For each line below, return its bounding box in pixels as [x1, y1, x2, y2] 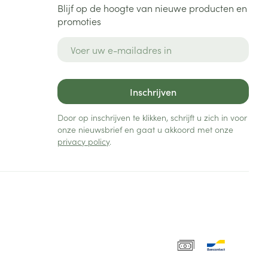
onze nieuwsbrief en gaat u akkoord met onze [57, 123, 233, 135]
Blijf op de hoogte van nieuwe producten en [57, 1, 247, 14]
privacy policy [57, 135, 109, 147]
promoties [57, 14, 101, 28]
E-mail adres [57, 36, 114, 49]
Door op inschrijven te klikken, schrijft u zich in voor [57, 111, 247, 123]
